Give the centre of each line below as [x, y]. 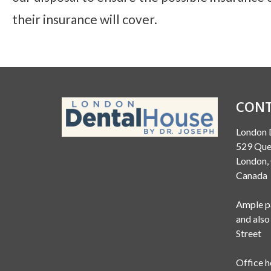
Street [248, 233]
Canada [251, 175]
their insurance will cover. [85, 19]
